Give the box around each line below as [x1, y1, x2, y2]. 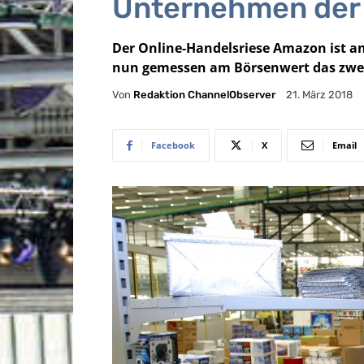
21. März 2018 [286, 89, 353, 102]
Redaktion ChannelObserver [133, 88, 275, 101]
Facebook [151, 139, 195, 152]
